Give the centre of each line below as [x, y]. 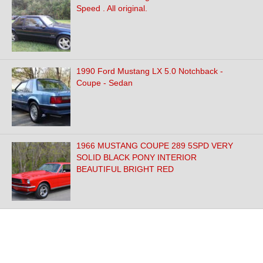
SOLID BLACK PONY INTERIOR [136, 157]
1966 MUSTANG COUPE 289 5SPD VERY [155, 146]
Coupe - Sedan [104, 83]
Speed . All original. [112, 8]
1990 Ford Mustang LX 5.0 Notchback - [150, 71]
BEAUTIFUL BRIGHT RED [125, 169]
